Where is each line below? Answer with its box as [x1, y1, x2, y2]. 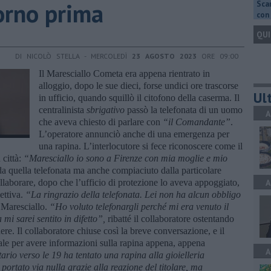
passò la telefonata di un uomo [125, 104, 243, 115]
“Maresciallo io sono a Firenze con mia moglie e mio [24, 152, 227, 163]
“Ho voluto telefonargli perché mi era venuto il [50, 201, 229, 212]
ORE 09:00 [197, 51, 238, 60]
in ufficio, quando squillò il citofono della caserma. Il [39, 92, 240, 103]
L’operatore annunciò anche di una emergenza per [39, 128, 229, 139]
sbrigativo [87, 104, 125, 115]
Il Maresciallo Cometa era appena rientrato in [39, 68, 210, 79]
